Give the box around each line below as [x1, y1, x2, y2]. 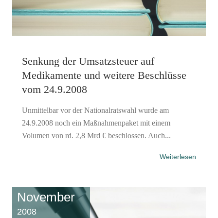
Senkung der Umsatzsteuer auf [22, 54, 154, 67]
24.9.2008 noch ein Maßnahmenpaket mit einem [22, 118, 170, 127]
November [17, 189, 75, 204]
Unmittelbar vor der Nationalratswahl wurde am [22, 106, 169, 114]
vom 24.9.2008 [22, 83, 87, 95]
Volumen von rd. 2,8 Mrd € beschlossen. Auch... [22, 131, 171, 140]
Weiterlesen [160, 152, 196, 161]
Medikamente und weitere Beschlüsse [22, 69, 186, 81]
